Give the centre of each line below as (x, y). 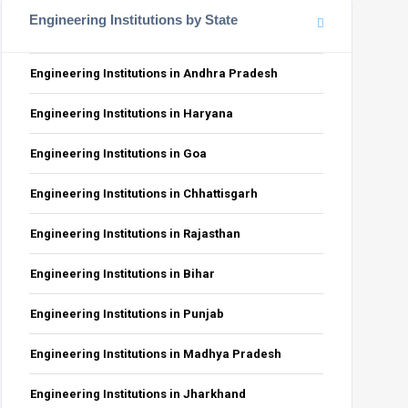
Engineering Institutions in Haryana (132, 113)
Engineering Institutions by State (134, 20)
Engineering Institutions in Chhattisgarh (144, 194)
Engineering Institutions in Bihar (123, 274)
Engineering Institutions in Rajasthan (136, 234)
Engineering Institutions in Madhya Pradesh (156, 354)
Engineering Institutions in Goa (119, 153)
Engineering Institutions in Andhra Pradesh (154, 73)
